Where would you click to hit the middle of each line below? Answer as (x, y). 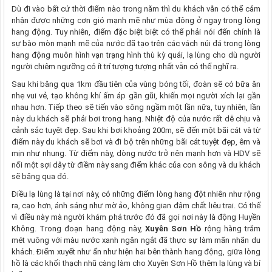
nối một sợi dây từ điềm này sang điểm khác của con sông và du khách (136, 165)
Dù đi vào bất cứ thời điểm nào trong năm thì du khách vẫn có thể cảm (136, 9)
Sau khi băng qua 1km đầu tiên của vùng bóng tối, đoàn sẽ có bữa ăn (136, 84)
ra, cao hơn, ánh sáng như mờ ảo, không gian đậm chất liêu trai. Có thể (136, 206)
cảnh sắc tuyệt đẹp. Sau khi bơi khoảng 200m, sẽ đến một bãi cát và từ (136, 130)
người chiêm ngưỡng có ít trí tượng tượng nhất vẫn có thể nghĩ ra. (125, 66)
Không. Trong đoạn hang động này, (79, 229)
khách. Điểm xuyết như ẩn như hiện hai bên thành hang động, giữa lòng (136, 252)
